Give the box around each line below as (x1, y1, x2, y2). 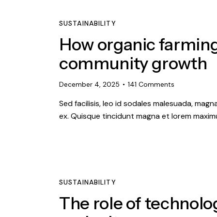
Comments (139, 80, 175, 89)
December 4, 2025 (59, 80, 120, 89)
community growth (59, 53, 207, 74)
